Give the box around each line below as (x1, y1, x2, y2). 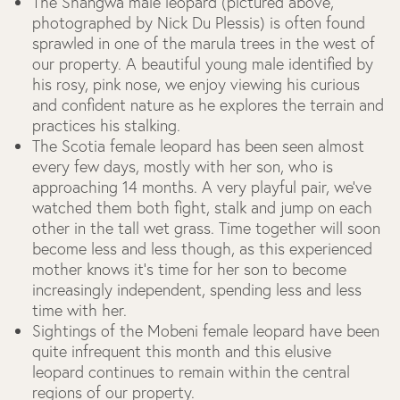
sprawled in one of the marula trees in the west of (32, 33, 375, 54)
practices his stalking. (32, 115, 185, 137)
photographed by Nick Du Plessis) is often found (32, 12, 365, 34)
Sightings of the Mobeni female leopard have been (32, 321, 379, 342)
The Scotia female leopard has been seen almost (32, 136, 364, 157)
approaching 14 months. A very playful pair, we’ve (32, 177, 371, 198)
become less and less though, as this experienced (32, 238, 372, 260)
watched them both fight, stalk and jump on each (32, 197, 372, 219)
